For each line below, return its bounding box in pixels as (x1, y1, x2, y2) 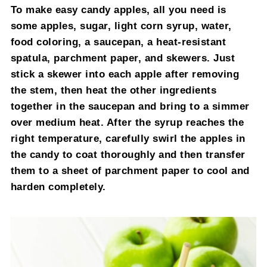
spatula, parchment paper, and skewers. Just (10, 52, 235, 63)
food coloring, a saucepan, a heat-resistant (10, 36, 226, 47)
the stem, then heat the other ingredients (10, 84, 217, 95)
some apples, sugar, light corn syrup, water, (10, 20, 232, 31)
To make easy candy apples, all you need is (10, 4, 226, 15)
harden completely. (10, 181, 106, 192)
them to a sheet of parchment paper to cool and (10, 164, 250, 176)
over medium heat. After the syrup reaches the (10, 116, 244, 128)
